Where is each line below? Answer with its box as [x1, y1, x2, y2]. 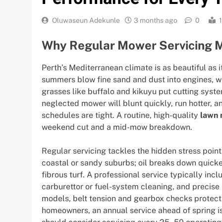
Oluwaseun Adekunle [52, 16, 120, 24]
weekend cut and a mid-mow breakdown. [42, 122, 192, 132]
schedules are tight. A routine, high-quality [42, 110, 200, 120]
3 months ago [134, 16, 177, 24]
